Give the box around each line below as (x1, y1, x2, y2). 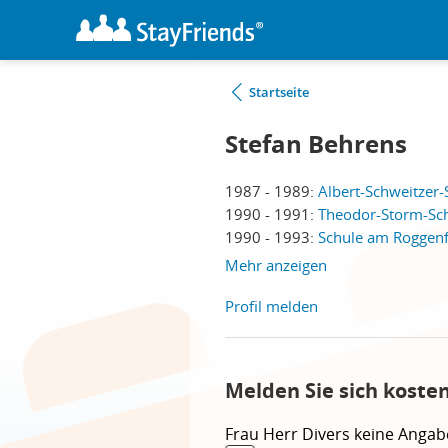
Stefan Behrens (225, 127, 407, 161)
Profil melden (225, 296, 318, 316)
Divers (302, 423, 354, 445)
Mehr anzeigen (225, 255, 327, 275)
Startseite (249, 83, 309, 101)
